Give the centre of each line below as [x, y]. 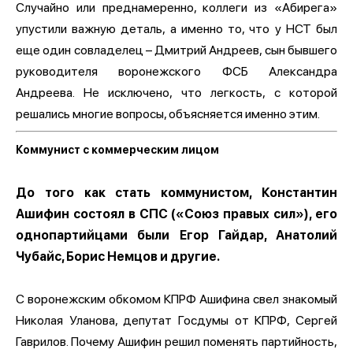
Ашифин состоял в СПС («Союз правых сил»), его [176, 214]
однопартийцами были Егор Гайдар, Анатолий [176, 235]
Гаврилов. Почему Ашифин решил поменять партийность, [176, 341]
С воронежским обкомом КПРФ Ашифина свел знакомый [176, 299]
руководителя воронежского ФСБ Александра [176, 71]
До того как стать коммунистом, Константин [176, 192]
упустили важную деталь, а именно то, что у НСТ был [176, 28]
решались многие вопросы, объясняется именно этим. [168, 113]
